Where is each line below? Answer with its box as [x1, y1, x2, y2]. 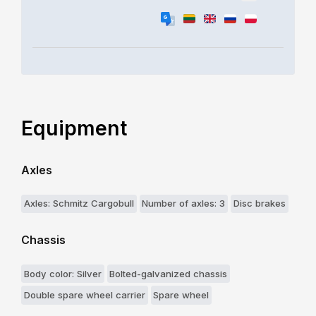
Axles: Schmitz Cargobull [23, 197, 134, 209]
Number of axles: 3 [142, 197, 226, 209]
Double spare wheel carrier [23, 288, 145, 300]
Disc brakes [233, 197, 286, 209]
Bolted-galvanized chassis [109, 267, 228, 279]
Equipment [21, 116, 127, 141]
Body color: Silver [23, 267, 102, 279]
